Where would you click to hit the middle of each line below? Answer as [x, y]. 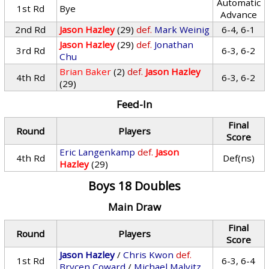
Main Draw [134, 207]
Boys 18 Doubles [134, 186]
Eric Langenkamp [98, 152]
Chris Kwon [149, 255]
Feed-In [134, 104]
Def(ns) [238, 158]
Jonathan [174, 44]
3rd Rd [30, 50]
